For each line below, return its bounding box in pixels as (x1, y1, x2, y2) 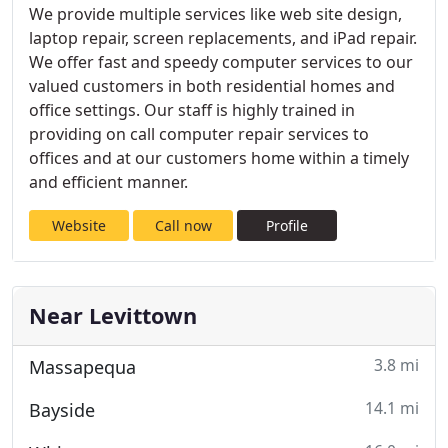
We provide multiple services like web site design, (29, 3, 402, 25)
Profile (266, 216, 308, 235)
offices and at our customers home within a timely (29, 147, 409, 169)
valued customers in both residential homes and (29, 75, 395, 97)
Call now (154, 216, 212, 235)
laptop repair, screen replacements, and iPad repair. (29, 27, 417, 49)
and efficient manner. (29, 171, 188, 193)
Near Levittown (29, 301, 197, 330)
